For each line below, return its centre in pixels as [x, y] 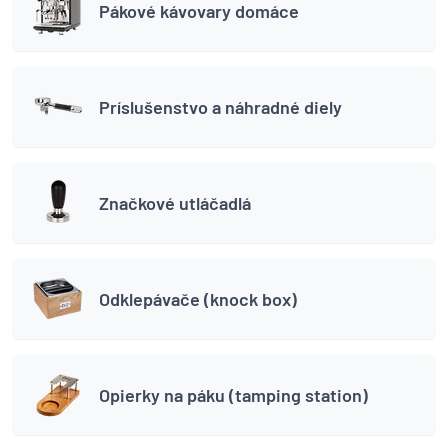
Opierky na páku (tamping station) [233, 394]
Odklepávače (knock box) [198, 298]
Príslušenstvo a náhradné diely [220, 106]
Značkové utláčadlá [175, 202]
